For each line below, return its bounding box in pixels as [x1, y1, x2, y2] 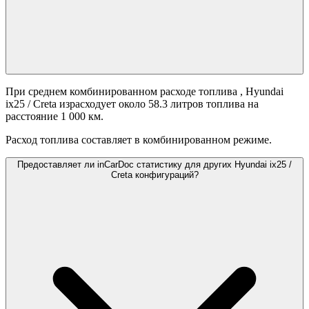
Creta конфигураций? [110, 170, 199, 181]
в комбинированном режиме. [134, 134, 272, 146]
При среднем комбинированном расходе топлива [6, 86, 240, 98]
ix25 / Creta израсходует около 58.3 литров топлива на [6, 98, 259, 110]
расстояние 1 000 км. [6, 110, 103, 123]
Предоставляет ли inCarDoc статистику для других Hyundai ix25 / [17, 159, 292, 170]
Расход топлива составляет [6, 134, 132, 146]
